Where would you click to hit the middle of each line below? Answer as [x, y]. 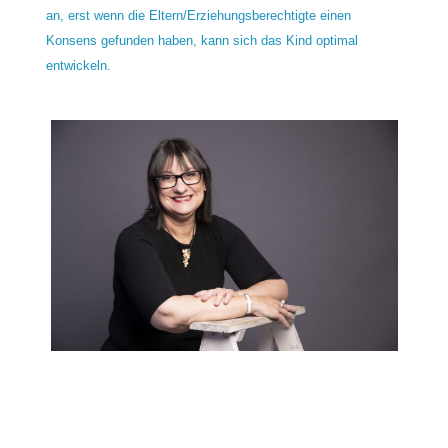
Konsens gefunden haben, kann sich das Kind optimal [201, 40]
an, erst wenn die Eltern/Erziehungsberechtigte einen [198, 15]
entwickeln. [80, 65]
